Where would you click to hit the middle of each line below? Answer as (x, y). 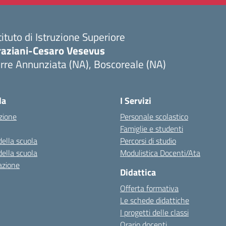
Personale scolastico (154, 117)
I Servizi (136, 101)
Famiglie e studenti (152, 129)
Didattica (138, 172)
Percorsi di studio (148, 141)
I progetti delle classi (154, 212)
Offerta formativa (149, 188)
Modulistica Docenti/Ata (160, 153)
